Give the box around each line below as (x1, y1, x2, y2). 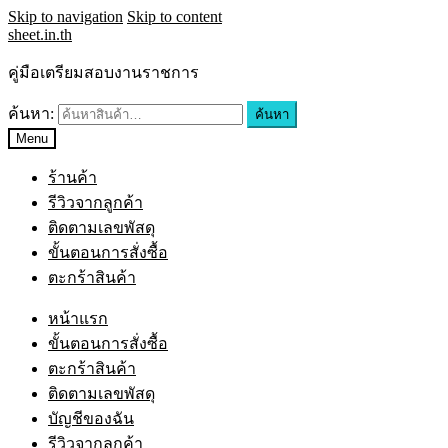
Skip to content (127, 8, 222, 25)
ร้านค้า (48, 169, 97, 186)
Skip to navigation (8, 8, 123, 25)
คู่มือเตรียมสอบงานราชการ (8, 64, 199, 81)
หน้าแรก (48, 310, 108, 327)
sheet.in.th (8, 26, 72, 43)
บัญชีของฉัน (48, 410, 134, 427)
